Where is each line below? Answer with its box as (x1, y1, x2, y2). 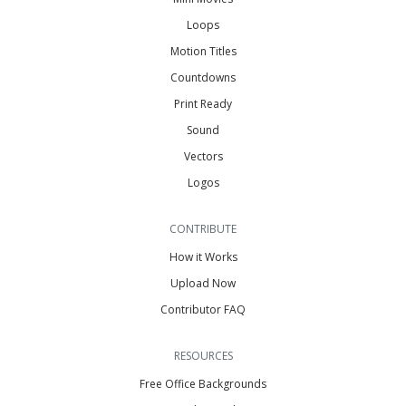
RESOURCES (173, 347, 233, 363)
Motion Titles (169, 43, 237, 59)
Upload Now (170, 275, 236, 291)
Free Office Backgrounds (140, 375, 266, 391)
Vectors (183, 148, 223, 164)
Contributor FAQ (160, 301, 246, 317)
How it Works (169, 248, 237, 265)
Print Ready (174, 95, 232, 111)
